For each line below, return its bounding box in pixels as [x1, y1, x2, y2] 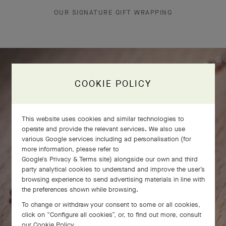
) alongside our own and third [109, 155, 198, 163]
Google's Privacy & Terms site [21, 155, 109, 163]
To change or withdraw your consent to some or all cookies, [21, 200, 200, 209]
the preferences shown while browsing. [21, 185, 138, 194]
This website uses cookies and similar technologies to [21, 115, 184, 123]
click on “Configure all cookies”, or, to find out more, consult [21, 210, 201, 219]
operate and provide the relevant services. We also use [21, 125, 185, 133]
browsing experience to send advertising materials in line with [21, 175, 205, 184]
